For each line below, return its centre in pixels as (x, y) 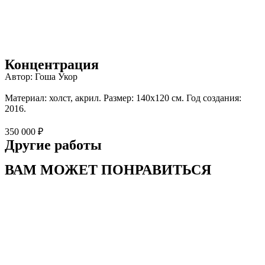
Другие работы (53, 145)
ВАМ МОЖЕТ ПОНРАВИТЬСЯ (108, 170)
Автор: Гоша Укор (41, 77)
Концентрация (52, 64)
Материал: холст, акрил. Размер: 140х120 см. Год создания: (123, 98)
